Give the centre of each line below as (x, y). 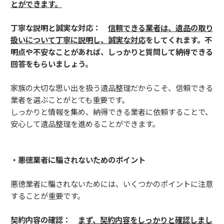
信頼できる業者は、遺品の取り (160, 28)
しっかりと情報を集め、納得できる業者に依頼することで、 (111, 112)
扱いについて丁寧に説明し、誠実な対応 (78, 40)
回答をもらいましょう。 (51, 64)
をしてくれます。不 (179, 40)
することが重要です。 (47, 196)
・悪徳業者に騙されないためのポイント (78, 160)
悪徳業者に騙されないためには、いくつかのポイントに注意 (112, 184)
